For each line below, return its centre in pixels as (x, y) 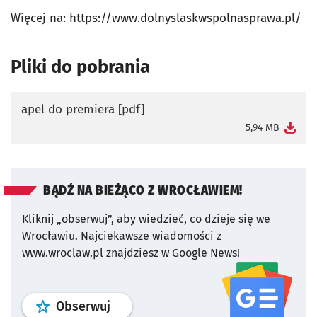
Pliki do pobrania (80, 67)
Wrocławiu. (50, 236)
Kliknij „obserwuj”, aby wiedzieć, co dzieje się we (146, 219)
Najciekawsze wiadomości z (151, 236)
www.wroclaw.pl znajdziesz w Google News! (131, 253)
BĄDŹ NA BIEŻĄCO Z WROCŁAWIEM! (143, 190)
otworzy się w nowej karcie (93, 127)
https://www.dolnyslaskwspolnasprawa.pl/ (185, 18)
